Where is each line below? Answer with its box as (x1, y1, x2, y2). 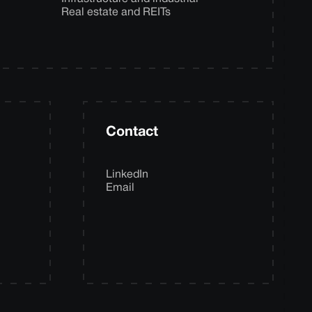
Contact (106, 125, 158, 139)
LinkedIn (106, 169, 148, 180)
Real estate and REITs (61, 7, 171, 17)
